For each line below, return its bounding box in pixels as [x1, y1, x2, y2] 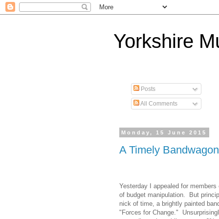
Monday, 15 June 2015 [121, 130, 207, 135]
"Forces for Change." [119, 208, 178, 216]
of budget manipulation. [119, 191, 185, 198]
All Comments [139, 100, 177, 107]
